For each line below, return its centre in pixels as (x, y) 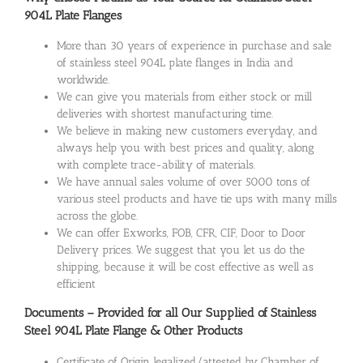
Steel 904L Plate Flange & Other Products (133, 331)
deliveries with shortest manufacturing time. (165, 114)
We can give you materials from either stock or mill (184, 97)
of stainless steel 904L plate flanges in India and (175, 63)
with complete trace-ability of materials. (156, 165)
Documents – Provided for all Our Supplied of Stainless (170, 313)
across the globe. (97, 216)
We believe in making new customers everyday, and (187, 131)
